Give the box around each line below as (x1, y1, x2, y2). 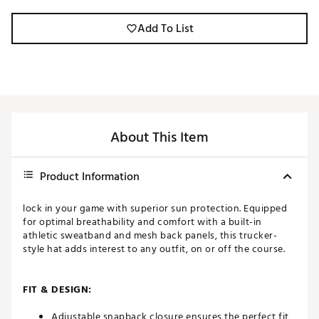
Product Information (40, 167, 140, 187)
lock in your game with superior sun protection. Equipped (23, 200, 287, 217)
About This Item (110, 126, 209, 150)
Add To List (137, 19, 194, 38)
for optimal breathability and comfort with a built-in (23, 214, 262, 231)
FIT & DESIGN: (23, 281, 92, 298)
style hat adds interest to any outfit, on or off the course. (23, 241, 285, 258)
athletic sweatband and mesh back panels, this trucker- (23, 227, 277, 244)
